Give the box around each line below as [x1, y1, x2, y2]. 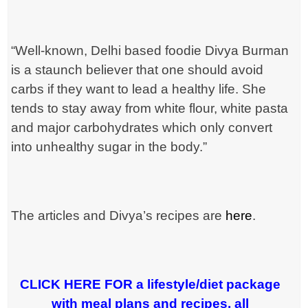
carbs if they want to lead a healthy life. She [11, 82, 267, 97]
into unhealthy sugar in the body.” [11, 140, 208, 155]
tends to [11, 101, 63, 116]
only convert [200, 120, 273, 135]
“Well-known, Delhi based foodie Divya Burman [11, 43, 289, 58]
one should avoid [162, 63, 264, 78]
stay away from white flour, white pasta [62, 101, 289, 116]
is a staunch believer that [11, 63, 162, 78]
